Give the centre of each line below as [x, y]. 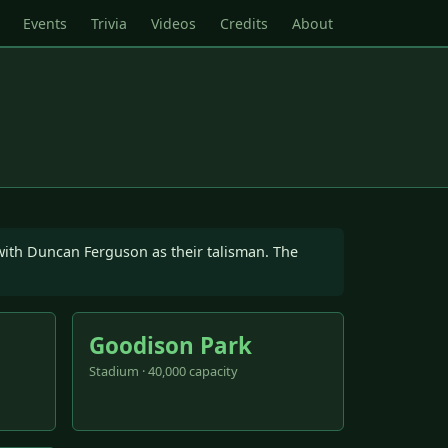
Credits [244, 23]
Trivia [109, 23]
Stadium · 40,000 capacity [163, 370]
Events [45, 23]
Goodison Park [170, 345]
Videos [173, 23]
